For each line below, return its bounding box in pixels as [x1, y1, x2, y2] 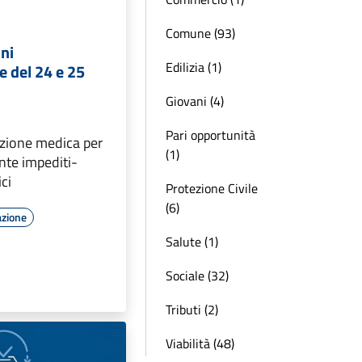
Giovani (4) [166, 91, 224, 111]
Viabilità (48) [166, 334, 234, 353]
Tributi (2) [166, 300, 218, 319]
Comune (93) [166, 23, 235, 43]
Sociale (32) [166, 266, 229, 285]
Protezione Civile [166, 179, 258, 198]
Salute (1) [166, 232, 218, 251]
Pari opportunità [166, 125, 255, 145]
